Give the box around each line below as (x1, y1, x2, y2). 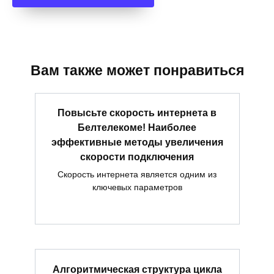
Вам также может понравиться (30, 62, 244, 78)
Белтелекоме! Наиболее (78, 122, 196, 133)
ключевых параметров (92, 182, 182, 193)
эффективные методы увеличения (51, 137, 223, 147)
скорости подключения (80, 152, 194, 162)
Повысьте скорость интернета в (57, 108, 217, 118)
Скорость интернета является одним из (57, 169, 217, 180)
